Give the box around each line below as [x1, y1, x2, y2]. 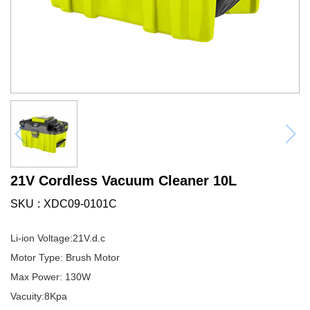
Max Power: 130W [10, 271, 91, 282]
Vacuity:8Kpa [10, 291, 67, 302]
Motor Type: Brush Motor [10, 252, 120, 263]
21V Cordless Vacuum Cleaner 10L [10, 173, 237, 188]
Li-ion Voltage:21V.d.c [10, 232, 105, 244]
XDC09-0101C [44, 198, 117, 210]
